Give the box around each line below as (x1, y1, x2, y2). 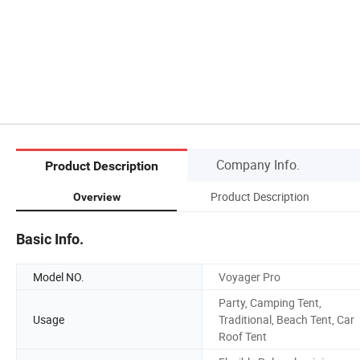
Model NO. (33, 268, 84, 284)
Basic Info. (16, 230, 84, 247)
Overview (72, 190, 121, 203)
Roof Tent (219, 328, 267, 344)
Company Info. (216, 155, 300, 174)
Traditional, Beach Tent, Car (219, 311, 354, 327)
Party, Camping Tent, (219, 294, 321, 310)
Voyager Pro (219, 268, 280, 284)
